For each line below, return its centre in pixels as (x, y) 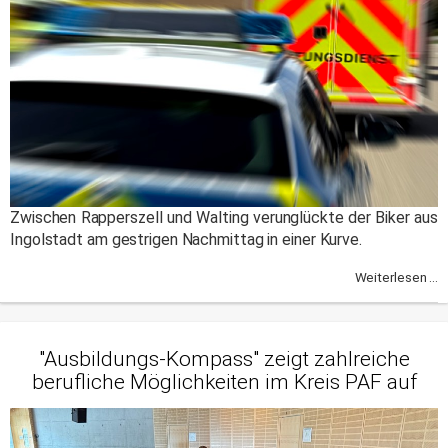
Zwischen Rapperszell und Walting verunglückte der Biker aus (224, 218)
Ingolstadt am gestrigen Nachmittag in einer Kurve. (186, 240)
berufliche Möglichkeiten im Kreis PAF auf (224, 382)
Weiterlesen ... (396, 278)
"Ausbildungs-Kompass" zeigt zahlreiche (224, 359)
